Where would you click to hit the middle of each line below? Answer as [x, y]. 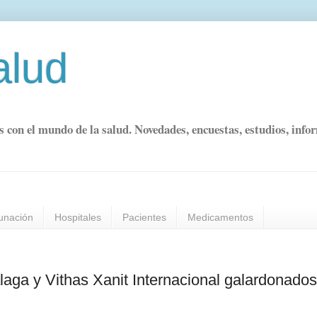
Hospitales [78, 218]
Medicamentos [220, 218]
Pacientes [144, 218]
